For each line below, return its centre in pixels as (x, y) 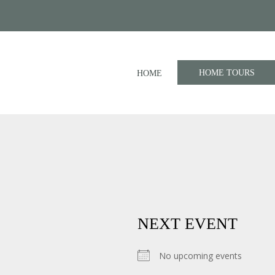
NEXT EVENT (188, 224)
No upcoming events (200, 256)
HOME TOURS (227, 72)
